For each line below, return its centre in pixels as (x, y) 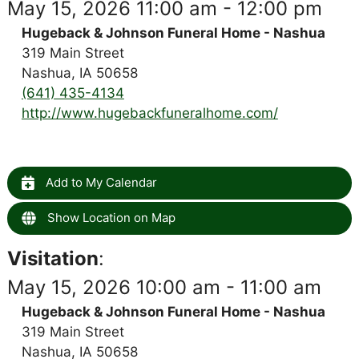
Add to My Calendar (99, 182)
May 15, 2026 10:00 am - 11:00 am (164, 287)
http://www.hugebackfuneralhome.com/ (149, 113)
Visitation (52, 258)
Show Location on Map (109, 217)
